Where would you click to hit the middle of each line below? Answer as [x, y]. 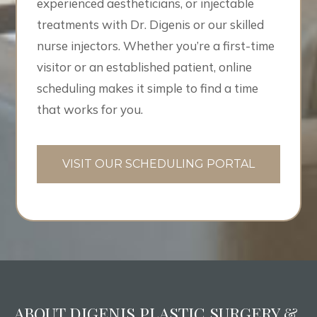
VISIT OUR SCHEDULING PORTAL [158, 164]
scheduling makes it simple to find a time [148, 88]
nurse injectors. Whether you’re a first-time [156, 46]
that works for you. [90, 110]
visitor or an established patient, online [145, 67]
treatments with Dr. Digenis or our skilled [151, 25]
